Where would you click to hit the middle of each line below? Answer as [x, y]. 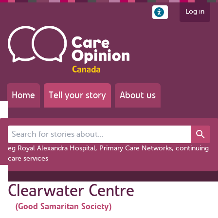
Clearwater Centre [71, 190]
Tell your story [77, 95]
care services [28, 158]
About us [138, 95]
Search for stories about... [48, 130]
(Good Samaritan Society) [64, 206]
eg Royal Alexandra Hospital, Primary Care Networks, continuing [108, 148]
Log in [195, 11]
